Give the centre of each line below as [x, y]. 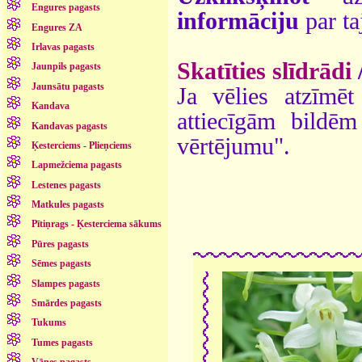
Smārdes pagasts [67, 303]
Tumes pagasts [63, 342]
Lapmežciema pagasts [77, 165]
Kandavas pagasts [70, 126]
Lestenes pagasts [67, 185]
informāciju [238, 21]
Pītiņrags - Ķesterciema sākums [97, 224]
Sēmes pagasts [62, 264]
